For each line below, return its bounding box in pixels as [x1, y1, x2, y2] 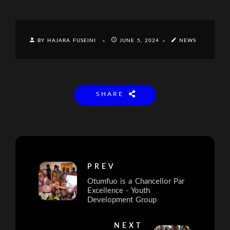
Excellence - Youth [87, 186, 150, 195]
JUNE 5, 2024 [119, 37, 160, 43]
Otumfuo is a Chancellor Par [87, 177, 184, 185]
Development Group [87, 196, 157, 204]
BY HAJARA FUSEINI [37, 37, 99, 43]
